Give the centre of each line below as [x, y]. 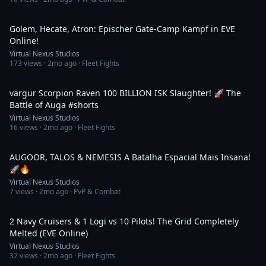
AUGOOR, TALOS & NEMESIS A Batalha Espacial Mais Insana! [130, 157]
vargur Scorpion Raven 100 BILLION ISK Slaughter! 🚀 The [125, 93]
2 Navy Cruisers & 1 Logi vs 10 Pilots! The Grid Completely [124, 221]
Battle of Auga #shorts [54, 105]
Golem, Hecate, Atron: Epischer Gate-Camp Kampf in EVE [122, 29]
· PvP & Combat [94, 191]
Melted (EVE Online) [49, 233]
